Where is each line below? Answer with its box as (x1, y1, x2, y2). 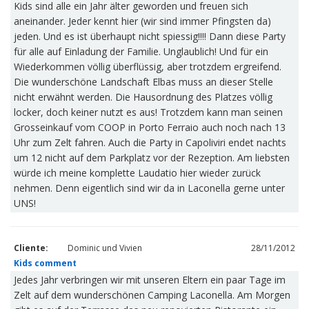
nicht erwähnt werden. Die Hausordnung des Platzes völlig (14, 90, 272, 103)
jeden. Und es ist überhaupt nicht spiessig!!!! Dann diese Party (14, 30, 286, 43)
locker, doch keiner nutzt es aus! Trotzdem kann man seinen (14, 106, 283, 119)
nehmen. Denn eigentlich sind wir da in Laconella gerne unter (14, 181, 285, 195)
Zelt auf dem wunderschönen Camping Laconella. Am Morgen (14, 288, 290, 301)
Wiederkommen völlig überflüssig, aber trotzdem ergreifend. (14, 60, 281, 73)
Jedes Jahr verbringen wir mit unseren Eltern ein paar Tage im (14, 273, 286, 286)
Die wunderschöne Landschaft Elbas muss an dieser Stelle (14, 75, 273, 88)
